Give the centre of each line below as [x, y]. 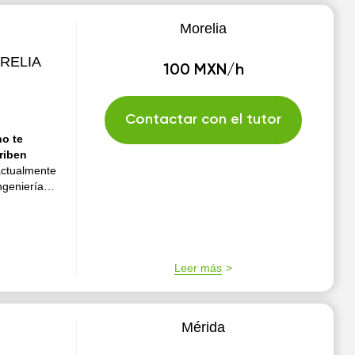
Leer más [198, 268]
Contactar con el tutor [204, 120]
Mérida [204, 327]
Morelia [204, 29]
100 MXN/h [203, 71]
